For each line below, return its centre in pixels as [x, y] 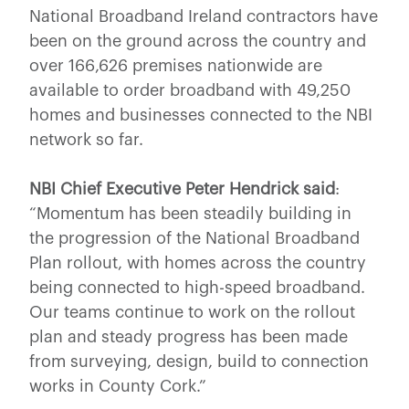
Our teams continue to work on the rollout [192, 312]
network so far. [89, 139]
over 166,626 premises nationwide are [176, 65]
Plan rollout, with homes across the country [198, 262]
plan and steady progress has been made [189, 336]
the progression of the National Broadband [194, 238]
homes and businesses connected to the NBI [201, 115]
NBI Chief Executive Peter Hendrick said [182, 189]
